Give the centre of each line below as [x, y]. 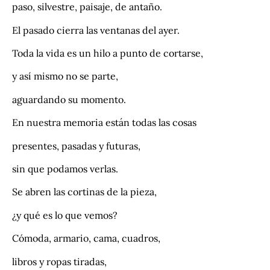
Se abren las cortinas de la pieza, [84, 192]
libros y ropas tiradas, [59, 261]
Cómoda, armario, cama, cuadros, [86, 238]
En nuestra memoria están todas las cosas [104, 123]
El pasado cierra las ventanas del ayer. [96, 30]
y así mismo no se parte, [65, 76]
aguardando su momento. [69, 99]
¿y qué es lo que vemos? [65, 215]
